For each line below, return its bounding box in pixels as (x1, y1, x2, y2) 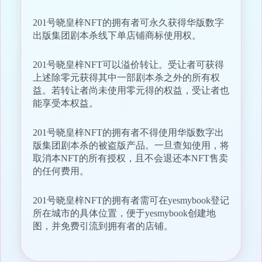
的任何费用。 (32, 166, 89, 177)
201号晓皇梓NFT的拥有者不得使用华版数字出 (32, 127, 224, 138)
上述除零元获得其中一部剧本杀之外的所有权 (32, 73, 220, 83)
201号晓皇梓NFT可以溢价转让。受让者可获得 (32, 60, 224, 70)
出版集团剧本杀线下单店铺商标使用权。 (32, 30, 201, 41)
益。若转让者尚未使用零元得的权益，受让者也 (32, 85, 229, 96)
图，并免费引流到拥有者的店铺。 (32, 221, 173, 232)
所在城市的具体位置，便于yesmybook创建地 (32, 208, 216, 219)
